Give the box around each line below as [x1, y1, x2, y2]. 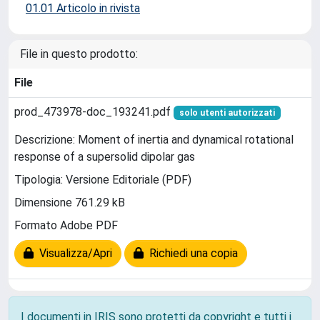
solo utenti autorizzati [179, 108, 275, 118]
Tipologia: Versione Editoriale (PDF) [14, 173, 191, 187]
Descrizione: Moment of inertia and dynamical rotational [14, 133, 294, 147]
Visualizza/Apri [34, 246, 112, 261]
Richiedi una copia [144, 246, 238, 261]
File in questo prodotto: [20, 47, 138, 61]
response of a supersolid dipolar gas [14, 150, 195, 164]
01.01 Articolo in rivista [26, 1, 140, 15]
